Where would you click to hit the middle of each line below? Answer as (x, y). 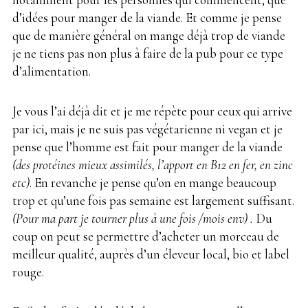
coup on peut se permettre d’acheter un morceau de (146, 236)
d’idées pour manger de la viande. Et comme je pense (147, 17)
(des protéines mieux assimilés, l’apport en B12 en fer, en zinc (153, 164)
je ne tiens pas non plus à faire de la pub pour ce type (148, 53)
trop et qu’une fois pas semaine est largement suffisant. (153, 200)
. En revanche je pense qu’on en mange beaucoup (153, 182)
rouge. (28, 272)
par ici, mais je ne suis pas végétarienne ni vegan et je (147, 129)
